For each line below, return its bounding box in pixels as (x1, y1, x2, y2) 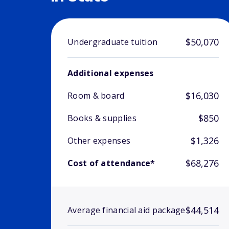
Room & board (67, 90, 125, 102)
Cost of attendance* (67, 157, 155, 169)
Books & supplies (67, 112, 136, 124)
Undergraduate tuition (67, 36, 158, 48)
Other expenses (67, 135, 131, 147)
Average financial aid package (67, 204, 186, 216)
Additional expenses (67, 67, 154, 79)
